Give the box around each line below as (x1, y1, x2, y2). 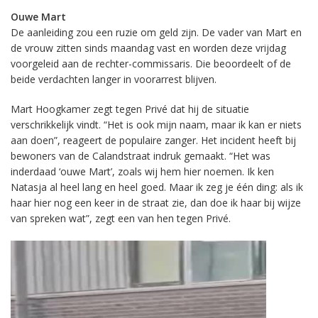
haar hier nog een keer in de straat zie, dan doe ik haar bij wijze (11, 196, 301, 209)
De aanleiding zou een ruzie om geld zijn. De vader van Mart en (11, 26, 302, 39)
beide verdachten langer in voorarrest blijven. (11, 72, 216, 86)
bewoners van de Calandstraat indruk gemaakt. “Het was (11, 149, 270, 163)
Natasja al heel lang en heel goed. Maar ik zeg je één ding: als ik (11, 180, 303, 194)
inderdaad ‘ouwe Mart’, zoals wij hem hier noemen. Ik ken (11, 165, 274, 178)
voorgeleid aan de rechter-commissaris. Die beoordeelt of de (11, 57, 291, 70)
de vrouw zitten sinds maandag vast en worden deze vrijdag (11, 41, 286, 55)
